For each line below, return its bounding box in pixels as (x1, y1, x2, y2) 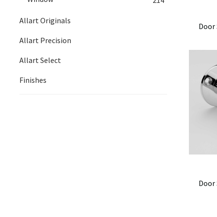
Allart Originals (19, 15, 71, 26)
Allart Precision (19, 35, 71, 46)
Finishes (19, 75, 46, 85)
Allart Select (19, 55, 61, 65)
